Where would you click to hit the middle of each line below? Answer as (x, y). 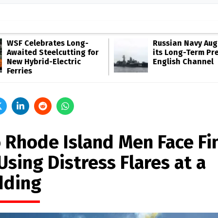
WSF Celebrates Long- (48, 43)
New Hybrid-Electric (44, 62)
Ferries (19, 71)
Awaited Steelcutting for (53, 52)
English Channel (183, 62)
